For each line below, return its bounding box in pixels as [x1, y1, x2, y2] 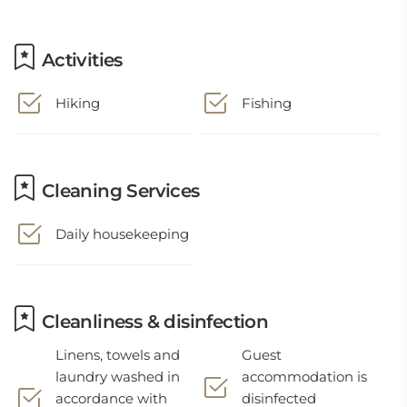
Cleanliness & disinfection [36, 311, 269, 333]
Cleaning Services [36, 180, 200, 202]
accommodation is [242, 368, 368, 385]
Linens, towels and [55, 346, 180, 363]
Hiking [55, 94, 100, 112]
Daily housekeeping [55, 225, 189, 243]
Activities [36, 49, 123, 71]
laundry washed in [55, 368, 180, 385]
